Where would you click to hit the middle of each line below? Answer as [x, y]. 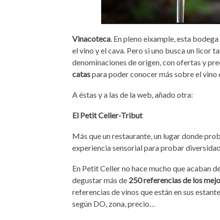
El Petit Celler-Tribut [107, 115]
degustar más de [100, 180]
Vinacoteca [91, 39]
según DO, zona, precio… [114, 204]
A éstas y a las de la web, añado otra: [133, 95]
